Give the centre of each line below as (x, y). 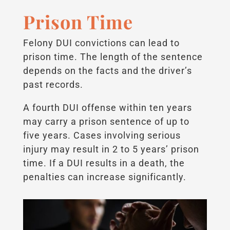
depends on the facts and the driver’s (107, 71)
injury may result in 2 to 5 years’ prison (111, 149)
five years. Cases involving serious (102, 136)
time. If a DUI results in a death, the (104, 163)
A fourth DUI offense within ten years (107, 108)
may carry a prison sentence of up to (106, 122)
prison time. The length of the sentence (113, 57)
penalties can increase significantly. (104, 177)
